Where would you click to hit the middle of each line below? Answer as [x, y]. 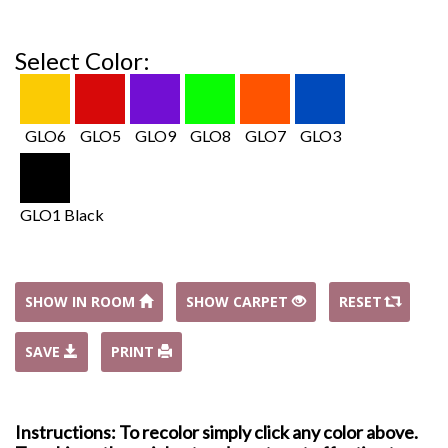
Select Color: [82, 60]
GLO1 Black [62, 214]
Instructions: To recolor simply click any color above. [216, 432]
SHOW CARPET [239, 301]
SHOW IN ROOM [82, 301]
